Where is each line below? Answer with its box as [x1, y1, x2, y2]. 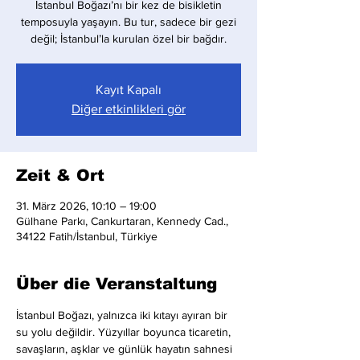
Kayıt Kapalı [96, 83, 162, 96]
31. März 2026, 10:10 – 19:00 [16, 199, 157, 212]
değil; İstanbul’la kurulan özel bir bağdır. [31, 32, 227, 45]
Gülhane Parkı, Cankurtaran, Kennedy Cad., [16, 215, 228, 227]
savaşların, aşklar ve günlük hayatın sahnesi [16, 342, 235, 355]
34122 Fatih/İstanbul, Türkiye [16, 230, 157, 243]
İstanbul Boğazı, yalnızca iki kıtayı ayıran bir [16, 309, 231, 321]
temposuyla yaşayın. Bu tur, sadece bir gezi [21, 15, 236, 28]
